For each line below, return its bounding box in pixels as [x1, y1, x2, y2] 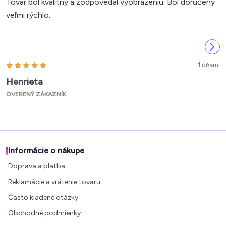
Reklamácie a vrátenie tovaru [8, 177, 100, 186]
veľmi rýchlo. [6, 10, 50, 20]
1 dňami [198, 61, 220, 69]
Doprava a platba [8, 161, 65, 171]
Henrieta [6, 76, 43, 88]
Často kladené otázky [8, 193, 78, 202]
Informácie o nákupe [8, 146, 84, 156]
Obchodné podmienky [8, 208, 81, 217]
